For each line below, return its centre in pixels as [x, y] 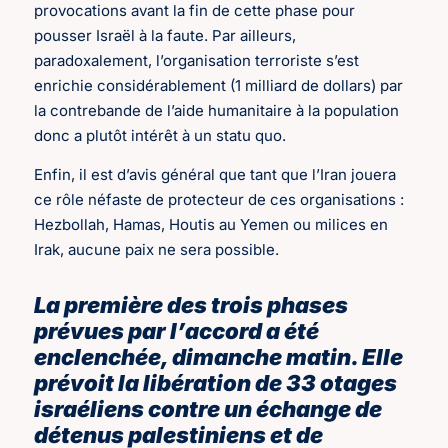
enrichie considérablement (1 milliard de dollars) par [219, 85]
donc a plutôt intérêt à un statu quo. [160, 135]
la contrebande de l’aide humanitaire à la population [217, 110]
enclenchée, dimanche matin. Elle [219, 356]
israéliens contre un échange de [208, 408]
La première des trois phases [191, 304]
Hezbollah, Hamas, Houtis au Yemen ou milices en [211, 224]
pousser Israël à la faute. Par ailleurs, [165, 35]
